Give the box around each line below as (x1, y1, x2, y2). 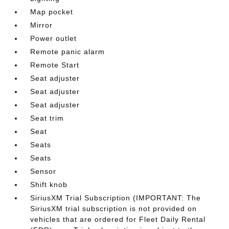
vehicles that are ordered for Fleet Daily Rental (30, 215, 206, 223)
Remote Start (30, 61, 80, 69)
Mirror (30, 21, 53, 29)
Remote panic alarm (30, 48, 105, 56)
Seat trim (30, 114, 64, 122)
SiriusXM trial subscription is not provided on (30, 204, 197, 213)
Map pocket (30, 8, 74, 16)
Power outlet (30, 34, 77, 42)
